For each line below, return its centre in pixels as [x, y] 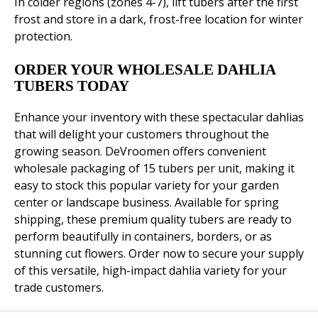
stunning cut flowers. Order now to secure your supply [159, 254]
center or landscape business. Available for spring [147, 203]
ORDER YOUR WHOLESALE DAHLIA [145, 70]
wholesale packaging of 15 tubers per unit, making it [154, 169]
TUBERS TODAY [72, 86]
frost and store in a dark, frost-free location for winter [159, 20]
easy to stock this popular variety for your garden [147, 186]
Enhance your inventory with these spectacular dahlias [159, 117]
